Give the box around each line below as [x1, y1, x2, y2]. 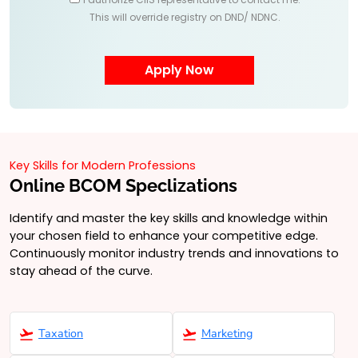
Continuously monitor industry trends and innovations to [10, 245, 339, 261]
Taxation [38, 324, 83, 341]
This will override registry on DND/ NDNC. [89, 10, 280, 24]
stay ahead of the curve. [10, 262, 153, 279]
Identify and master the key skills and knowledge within [10, 209, 328, 226]
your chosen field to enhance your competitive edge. [10, 227, 318, 244]
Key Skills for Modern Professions [10, 157, 196, 173]
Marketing [201, 324, 253, 341]
